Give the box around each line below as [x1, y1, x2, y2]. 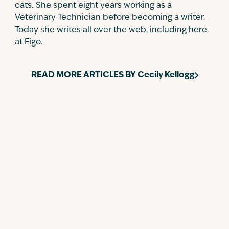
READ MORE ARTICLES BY [31, 71, 138, 79]
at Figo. [15, 38, 43, 47]
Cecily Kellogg [137, 71, 195, 79]
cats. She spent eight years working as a [15, 2, 172, 10]
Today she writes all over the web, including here [15, 26, 207, 34]
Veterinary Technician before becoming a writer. [15, 14, 205, 22]
